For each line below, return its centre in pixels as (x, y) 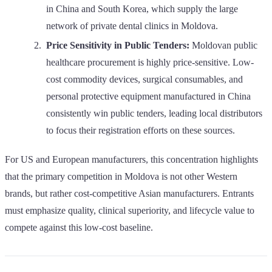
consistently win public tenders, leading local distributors (154, 113)
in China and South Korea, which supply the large (142, 8)
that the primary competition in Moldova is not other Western (121, 176)
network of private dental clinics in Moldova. (132, 25)
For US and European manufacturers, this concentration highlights (131, 159)
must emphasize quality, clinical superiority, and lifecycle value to (130, 210)
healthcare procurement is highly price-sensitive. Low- (150, 62)
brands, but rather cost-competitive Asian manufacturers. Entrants (129, 193)
